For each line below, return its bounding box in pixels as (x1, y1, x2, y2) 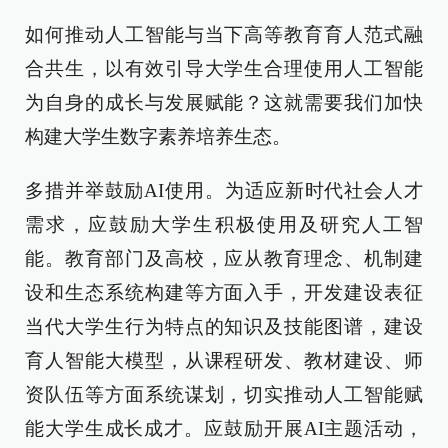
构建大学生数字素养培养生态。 (25, 126, 291, 147)
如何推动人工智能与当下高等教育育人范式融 (25, 24, 423, 45)
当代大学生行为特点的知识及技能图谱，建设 (25, 316, 423, 337)
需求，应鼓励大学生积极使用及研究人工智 (25, 214, 423, 235)
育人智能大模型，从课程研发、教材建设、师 (25, 350, 423, 371)
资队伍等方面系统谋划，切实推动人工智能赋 (25, 384, 423, 405)
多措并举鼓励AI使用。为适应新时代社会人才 (25, 180, 423, 201)
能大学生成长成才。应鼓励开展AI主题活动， (25, 418, 423, 439)
